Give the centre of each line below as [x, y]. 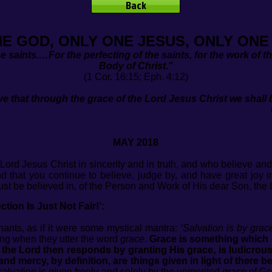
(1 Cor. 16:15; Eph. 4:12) [136, 77]
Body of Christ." [136, 66]
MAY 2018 [136, 142]
